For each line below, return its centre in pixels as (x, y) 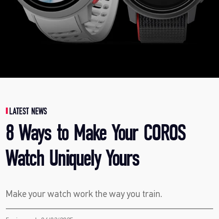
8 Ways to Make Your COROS (96, 134)
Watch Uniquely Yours (72, 159)
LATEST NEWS (28, 111)
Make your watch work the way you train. (84, 194)
